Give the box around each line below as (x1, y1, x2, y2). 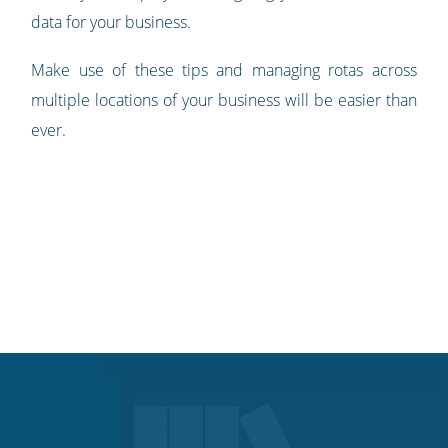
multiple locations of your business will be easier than (31, 89, 417, 112)
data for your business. (31, 11, 192, 34)
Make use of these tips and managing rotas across (31, 59, 417, 82)
